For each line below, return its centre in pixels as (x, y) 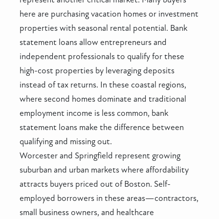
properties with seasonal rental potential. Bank (103, 28)
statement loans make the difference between (102, 128)
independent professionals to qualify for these (102, 57)
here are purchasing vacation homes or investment (109, 14)
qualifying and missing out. (66, 142)
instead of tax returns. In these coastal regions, (103, 85)
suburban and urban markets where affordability (104, 170)
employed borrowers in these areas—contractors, (109, 198)
